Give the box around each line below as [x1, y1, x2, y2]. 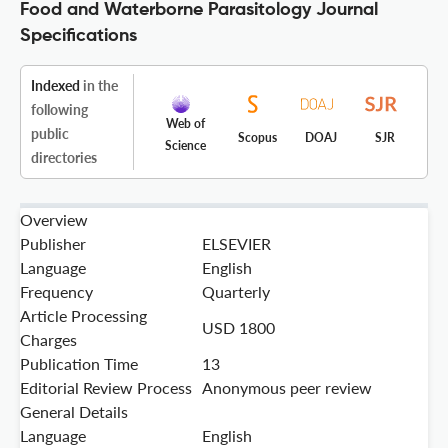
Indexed [31, 77, 80, 95]
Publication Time [20, 354, 138, 374]
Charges [20, 330, 77, 350]
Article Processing [20, 306, 147, 326]
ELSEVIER [202, 234, 271, 254]
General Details [20, 402, 128, 422]
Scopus [237, 130, 277, 146]
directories [31, 149, 97, 167]
